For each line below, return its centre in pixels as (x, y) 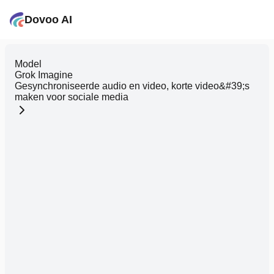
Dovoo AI (48, 20)
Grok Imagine (44, 75)
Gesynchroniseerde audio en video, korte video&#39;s (132, 86)
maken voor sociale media (72, 97)
